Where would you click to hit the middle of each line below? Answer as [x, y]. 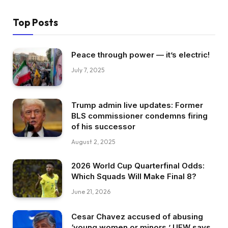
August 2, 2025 [93, 142]
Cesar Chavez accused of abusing [137, 217]
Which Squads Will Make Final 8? [134, 177]
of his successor [103, 127]
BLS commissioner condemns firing [139, 116]
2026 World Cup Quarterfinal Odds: [138, 166]
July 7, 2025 [88, 70]
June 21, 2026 [91, 192]
